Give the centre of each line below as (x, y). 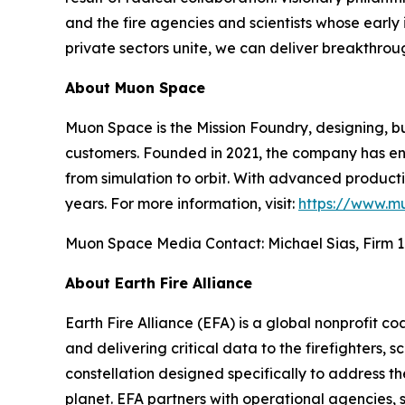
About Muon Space (135, 87)
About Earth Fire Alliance (159, 283)
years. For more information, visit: (182, 203)
